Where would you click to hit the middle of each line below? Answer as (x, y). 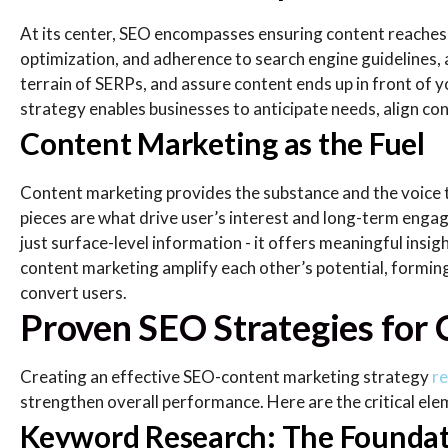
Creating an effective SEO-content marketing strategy (226, 376)
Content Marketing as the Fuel (222, 143)
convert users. (73, 292)
